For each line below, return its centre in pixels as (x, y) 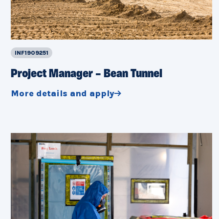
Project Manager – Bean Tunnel (87, 75)
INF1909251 (32, 53)
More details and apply (63, 94)
